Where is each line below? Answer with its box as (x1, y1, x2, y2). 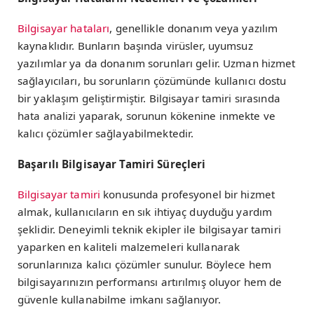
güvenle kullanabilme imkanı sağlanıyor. (18, 292, 221, 306)
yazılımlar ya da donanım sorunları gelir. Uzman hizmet (18, 56, 296, 71)
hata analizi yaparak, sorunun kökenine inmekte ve (18, 109, 275, 123)
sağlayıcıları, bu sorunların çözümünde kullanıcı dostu (18, 74, 287, 88)
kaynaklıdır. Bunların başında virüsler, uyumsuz (18, 39, 253, 53)
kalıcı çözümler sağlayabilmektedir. (18, 126, 194, 141)
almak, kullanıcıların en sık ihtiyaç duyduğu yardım (18, 204, 273, 219)
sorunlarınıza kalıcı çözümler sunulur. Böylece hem (18, 257, 272, 271)
